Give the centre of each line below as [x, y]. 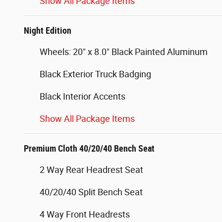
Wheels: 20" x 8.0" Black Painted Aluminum [124, 52]
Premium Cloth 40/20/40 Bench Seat [89, 149]
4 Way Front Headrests [85, 215]
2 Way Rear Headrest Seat [91, 170]
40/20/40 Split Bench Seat [91, 192]
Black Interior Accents [83, 97]
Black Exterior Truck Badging [95, 74]
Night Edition [48, 31]
